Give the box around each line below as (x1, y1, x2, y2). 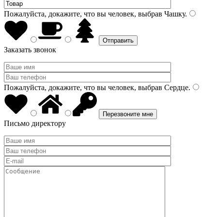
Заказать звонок (4, 46, 56, 54)
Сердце (162, 83, 188, 92)
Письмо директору (4, 119, 66, 127)
